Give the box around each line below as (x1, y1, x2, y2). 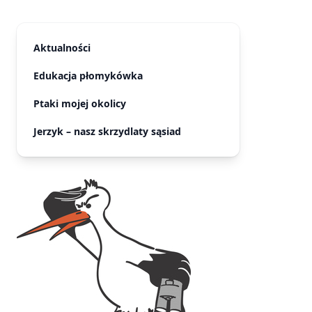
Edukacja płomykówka (33, 69, 143, 83)
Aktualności (33, 41, 91, 55)
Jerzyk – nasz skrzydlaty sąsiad (33, 125, 181, 139)
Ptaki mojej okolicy (33, 97, 126, 111)
